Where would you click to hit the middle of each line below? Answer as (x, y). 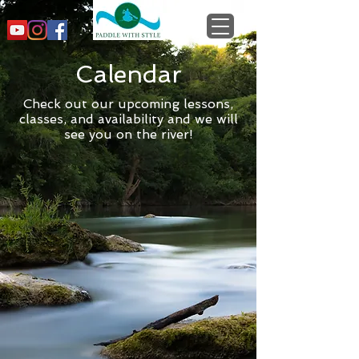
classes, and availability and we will (128, 119)
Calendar (128, 74)
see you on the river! (128, 134)
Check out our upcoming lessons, (128, 104)
